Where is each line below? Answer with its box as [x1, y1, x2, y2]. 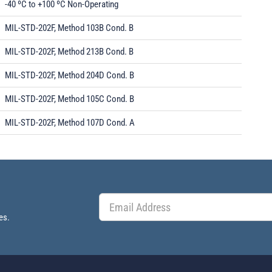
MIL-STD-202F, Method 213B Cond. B [5, 46, 134, 57]
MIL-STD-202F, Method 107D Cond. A [5, 117, 135, 128]
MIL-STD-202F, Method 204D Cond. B [5, 70, 134, 81]
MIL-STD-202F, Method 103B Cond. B [5, 22, 134, 33]
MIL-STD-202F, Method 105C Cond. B [5, 93, 134, 104]
